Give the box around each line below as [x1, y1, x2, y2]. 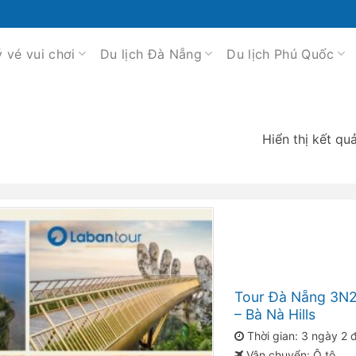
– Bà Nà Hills [234, 306, 316, 323]
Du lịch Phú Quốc [226, 45, 335, 62]
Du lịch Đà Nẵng [100, 45, 202, 62]
